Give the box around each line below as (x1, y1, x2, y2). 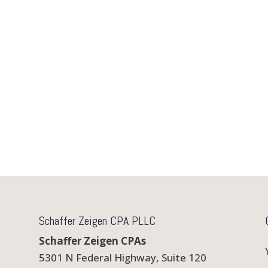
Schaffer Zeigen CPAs (38, 233, 146, 248)
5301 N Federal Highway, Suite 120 (38, 250, 206, 264)
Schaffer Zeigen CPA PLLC (38, 212, 156, 229)
